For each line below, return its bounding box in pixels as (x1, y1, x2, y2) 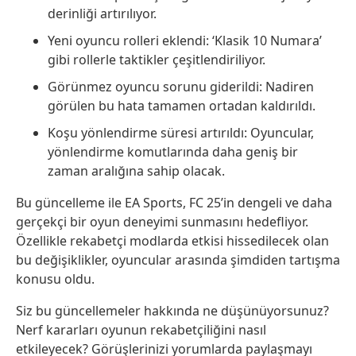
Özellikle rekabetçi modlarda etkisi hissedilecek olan (16, 231, 329, 250)
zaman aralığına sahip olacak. (48, 161, 225, 180)
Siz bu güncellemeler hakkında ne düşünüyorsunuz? (16, 301, 329, 319)
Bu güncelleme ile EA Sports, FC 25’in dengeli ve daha (16, 193, 332, 211)
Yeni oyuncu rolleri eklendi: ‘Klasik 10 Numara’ (48, 31, 322, 49)
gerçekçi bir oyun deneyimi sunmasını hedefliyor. (16, 212, 308, 230)
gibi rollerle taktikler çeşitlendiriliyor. (48, 50, 265, 68)
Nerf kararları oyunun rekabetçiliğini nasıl (16, 320, 266, 339)
